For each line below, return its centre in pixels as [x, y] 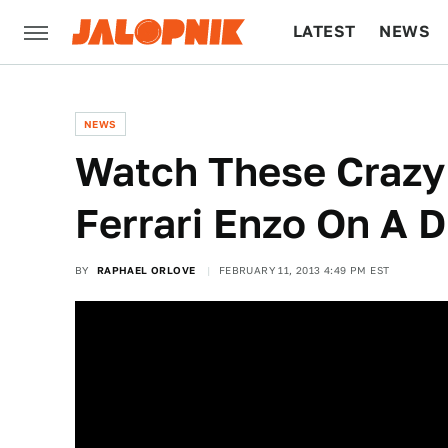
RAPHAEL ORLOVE [146, 270]
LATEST [324, 31]
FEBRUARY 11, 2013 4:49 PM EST [304, 270]
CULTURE [331, 95]
